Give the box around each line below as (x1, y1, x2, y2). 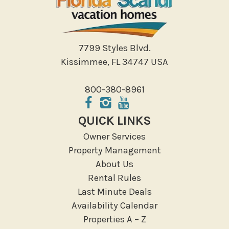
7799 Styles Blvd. (78, 42, 151, 54)
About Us (96, 158, 133, 170)
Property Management (68, 145, 161, 156)
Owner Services (83, 131, 146, 143)
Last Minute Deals (77, 186, 152, 198)
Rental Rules (88, 172, 141, 184)
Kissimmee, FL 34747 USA (61, 56, 168, 68)
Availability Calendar (72, 200, 157, 212)
